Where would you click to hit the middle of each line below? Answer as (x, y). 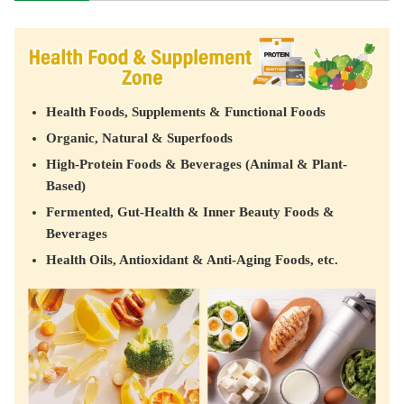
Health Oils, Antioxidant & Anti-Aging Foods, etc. (192, 260)
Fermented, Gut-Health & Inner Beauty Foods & (190, 212)
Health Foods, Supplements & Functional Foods (186, 112)
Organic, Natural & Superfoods (139, 138)
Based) (66, 186)
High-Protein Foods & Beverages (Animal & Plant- (197, 165)
